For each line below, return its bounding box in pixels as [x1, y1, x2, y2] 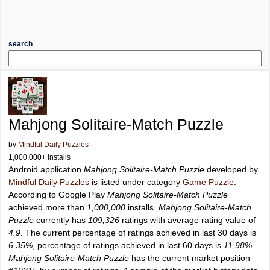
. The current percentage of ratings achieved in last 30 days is [20, 228, 256, 237]
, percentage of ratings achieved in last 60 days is [33, 240, 224, 250]
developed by [204, 165, 258, 174]
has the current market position [129, 253, 250, 263]
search [8, 40, 33, 48]
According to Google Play [8, 190, 107, 199]
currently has [34, 215, 88, 225]
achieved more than [8, 202, 87, 212]
